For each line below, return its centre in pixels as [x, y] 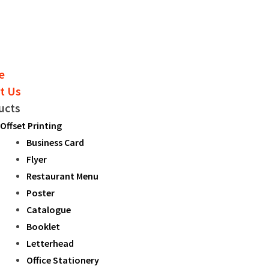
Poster [41, 193]
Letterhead [50, 243]
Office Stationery [63, 260]
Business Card [55, 142]
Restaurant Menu [62, 176]
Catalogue [49, 210]
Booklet [43, 226]
